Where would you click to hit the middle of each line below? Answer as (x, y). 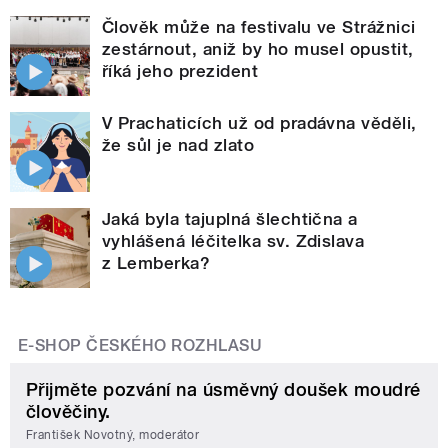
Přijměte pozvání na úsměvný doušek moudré (223, 389)
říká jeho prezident (180, 70)
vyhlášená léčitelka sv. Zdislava (233, 240)
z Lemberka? (156, 262)
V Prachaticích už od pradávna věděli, (259, 122)
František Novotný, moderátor (113, 435)
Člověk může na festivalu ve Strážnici (259, 26)
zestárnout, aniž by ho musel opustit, (258, 48)
